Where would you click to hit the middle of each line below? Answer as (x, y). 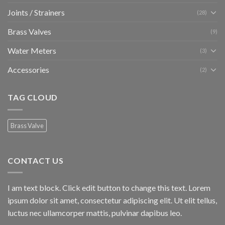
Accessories (28, 69)
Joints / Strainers (36, 12)
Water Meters (32, 50)
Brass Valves (29, 31)
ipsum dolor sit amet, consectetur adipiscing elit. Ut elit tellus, (112, 200)
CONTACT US (36, 160)
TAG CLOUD (33, 97)
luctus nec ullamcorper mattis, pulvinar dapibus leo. (95, 213)
